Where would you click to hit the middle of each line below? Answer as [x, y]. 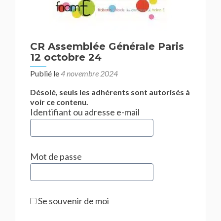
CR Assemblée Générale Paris [107, 46]
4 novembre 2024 [89, 73]
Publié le [45, 73]
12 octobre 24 [66, 57]
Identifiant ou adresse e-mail [85, 112]
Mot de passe [56, 156]
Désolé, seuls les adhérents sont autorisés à [110, 92]
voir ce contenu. [59, 102]
